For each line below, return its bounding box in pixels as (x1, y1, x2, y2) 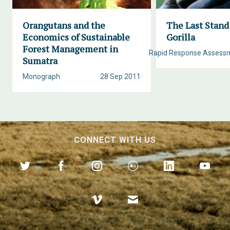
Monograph (23, 72, 60, 81)
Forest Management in (23, 43, 118, 55)
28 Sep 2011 (100, 72, 141, 81)
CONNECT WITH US (74, 135, 156, 145)
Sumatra (23, 54, 57, 67)
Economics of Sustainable (23, 31, 130, 43)
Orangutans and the (23, 19, 105, 31)
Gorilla (166, 31, 195, 43)
